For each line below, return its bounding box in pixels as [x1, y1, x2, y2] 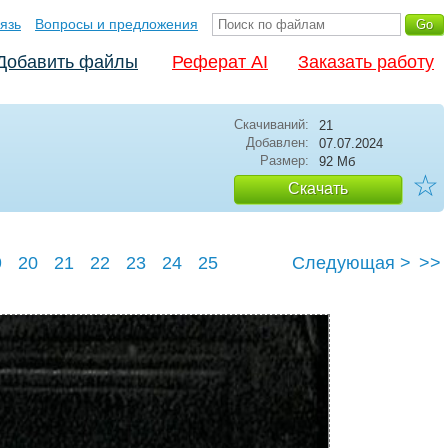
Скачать [288, 180, 348, 197]
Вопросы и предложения [35, 16, 198, 32]
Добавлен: [246, 135, 309, 150]
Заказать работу [298, 52, 434, 72]
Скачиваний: [234, 117, 309, 132]
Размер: [260, 153, 309, 168]
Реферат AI [172, 52, 268, 72]
